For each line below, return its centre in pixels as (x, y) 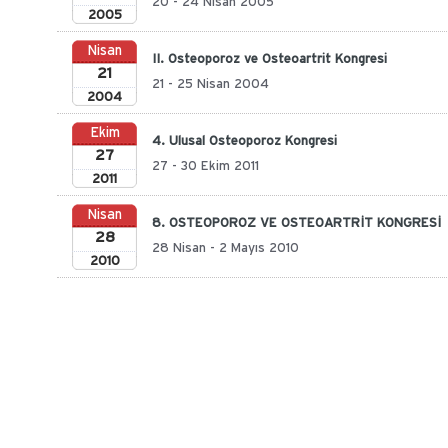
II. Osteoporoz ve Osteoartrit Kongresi (269, 58)
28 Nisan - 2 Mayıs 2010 (225, 247)
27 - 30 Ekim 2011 (205, 165)
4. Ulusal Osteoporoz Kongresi (244, 140)
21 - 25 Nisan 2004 (210, 83)
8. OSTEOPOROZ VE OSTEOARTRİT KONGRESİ (296, 222)
